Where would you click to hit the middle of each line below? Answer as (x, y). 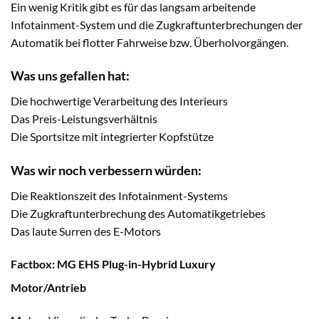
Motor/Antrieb (48, 288)
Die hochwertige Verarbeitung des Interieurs (119, 101)
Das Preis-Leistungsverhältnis (84, 119)
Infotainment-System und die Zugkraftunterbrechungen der (157, 24)
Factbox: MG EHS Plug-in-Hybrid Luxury (113, 264)
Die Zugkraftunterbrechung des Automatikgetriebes (138, 214)
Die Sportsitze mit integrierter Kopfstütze (112, 137)
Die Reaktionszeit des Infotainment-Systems (119, 196)
